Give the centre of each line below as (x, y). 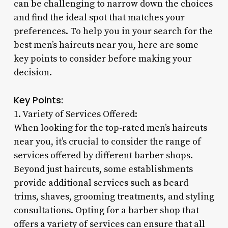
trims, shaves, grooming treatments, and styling (114, 196)
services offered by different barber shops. (103, 155)
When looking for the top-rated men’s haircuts (110, 128)
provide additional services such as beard (101, 183)
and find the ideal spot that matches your (99, 17)
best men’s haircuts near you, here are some (106, 45)
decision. (33, 72)
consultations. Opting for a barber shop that (106, 210)
